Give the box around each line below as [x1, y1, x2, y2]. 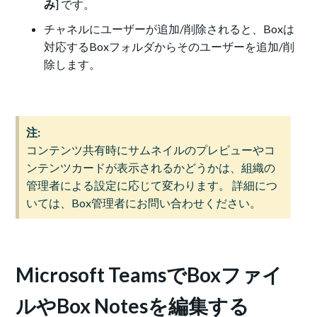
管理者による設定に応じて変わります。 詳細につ [26, 178, 278, 192]
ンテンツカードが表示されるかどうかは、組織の [26, 161, 276, 175]
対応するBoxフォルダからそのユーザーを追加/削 [44, 40, 295, 54]
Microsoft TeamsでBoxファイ [16, 263, 283, 287]
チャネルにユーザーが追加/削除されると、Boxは [44, 22, 295, 36]
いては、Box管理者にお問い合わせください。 [26, 196, 262, 210]
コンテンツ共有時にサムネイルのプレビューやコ [26, 143, 276, 157]
